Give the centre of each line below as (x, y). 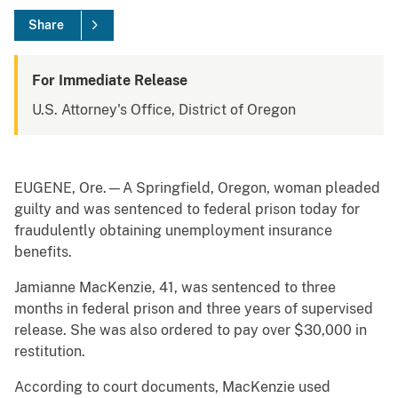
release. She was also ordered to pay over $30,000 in (191, 330)
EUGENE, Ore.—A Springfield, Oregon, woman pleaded (197, 188)
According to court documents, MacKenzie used (172, 387)
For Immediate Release (110, 81)
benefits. (43, 252)
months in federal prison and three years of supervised (194, 309)
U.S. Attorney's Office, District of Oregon (164, 110)
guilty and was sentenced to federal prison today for (187, 210)
